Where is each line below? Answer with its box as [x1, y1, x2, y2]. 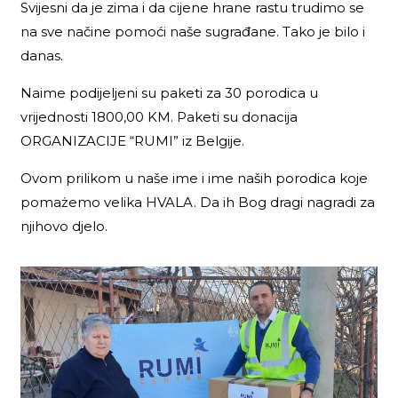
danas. [20, 46, 64, 64]
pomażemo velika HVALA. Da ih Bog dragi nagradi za [20, 193, 376, 211]
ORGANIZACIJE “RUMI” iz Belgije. [20, 131, 245, 149]
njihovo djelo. [20, 217, 108, 235]
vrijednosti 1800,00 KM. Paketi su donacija [20, 107, 298, 125]
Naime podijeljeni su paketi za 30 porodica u [20, 84, 319, 101]
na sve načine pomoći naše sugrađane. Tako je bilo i [20, 22, 366, 40]
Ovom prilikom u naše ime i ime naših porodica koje [20, 169, 369, 187]
